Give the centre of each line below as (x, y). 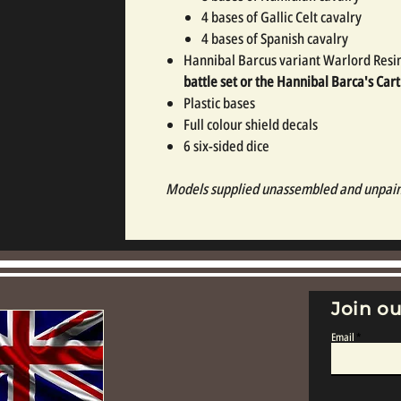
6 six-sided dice (226, 145)
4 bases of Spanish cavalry (275, 38)
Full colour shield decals (251, 124)
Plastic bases (219, 102)
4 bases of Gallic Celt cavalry (282, 17)
